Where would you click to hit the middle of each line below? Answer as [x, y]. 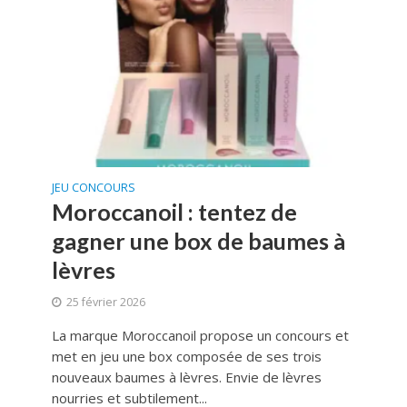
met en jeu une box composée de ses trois [186, 357]
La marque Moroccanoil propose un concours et [200, 336]
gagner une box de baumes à [198, 241]
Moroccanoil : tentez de [174, 212]
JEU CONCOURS [93, 188]
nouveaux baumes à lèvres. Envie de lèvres [186, 377]
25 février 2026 [105, 303]
